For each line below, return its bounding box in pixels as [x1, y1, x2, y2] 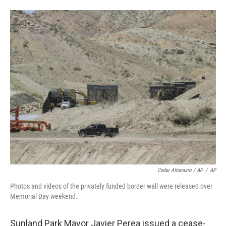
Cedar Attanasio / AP [157, 167, 203, 174]
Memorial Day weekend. [10, 192, 78, 200]
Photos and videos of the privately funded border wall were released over [10, 182, 212, 190]
